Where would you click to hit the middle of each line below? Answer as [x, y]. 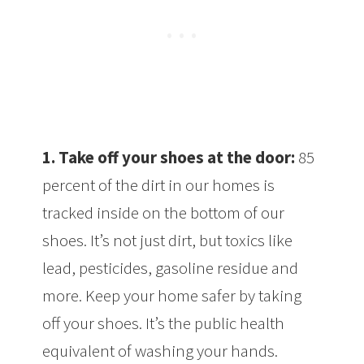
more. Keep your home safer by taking [172, 295]
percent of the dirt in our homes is [159, 184]
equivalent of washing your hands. [160, 350]
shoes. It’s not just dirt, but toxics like [168, 240]
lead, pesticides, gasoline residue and [171, 267]
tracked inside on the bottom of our [164, 212]
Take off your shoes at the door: [179, 157]
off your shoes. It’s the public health [164, 323]
